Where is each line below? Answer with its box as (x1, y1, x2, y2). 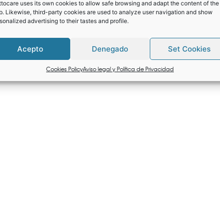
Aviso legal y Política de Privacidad (82, 65, 174, 73)
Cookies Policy (46, 65, 83, 73)
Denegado (91, 44, 128, 54)
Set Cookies (168, 44, 211, 54)
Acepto (17, 44, 44, 54)
